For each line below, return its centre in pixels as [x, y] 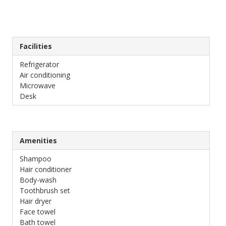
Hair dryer [36, 201]
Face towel [38, 211]
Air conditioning [45, 75]
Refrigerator [39, 64]
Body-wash [38, 180]
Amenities [38, 140]
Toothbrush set [45, 190]
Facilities [36, 46]
